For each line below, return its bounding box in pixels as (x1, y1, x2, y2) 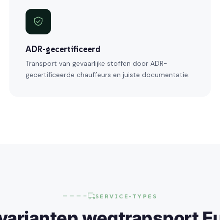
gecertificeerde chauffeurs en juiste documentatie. (25, 70, 190, 80)
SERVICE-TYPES (95, 192, 158, 200)
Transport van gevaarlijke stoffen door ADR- (25, 59, 167, 68)
